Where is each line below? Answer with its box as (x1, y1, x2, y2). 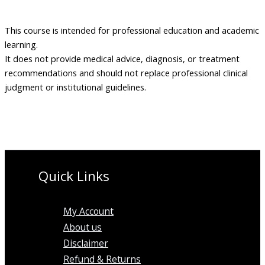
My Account (63, 205, 114, 218)
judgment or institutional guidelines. (5, 81, 146, 93)
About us (63, 221, 102, 234)
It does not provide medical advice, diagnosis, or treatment (5, 53, 240, 64)
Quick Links (35, 167, 109, 186)
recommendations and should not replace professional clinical (5, 67, 248, 79)
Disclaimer (63, 237, 108, 250)
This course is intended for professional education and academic (5, 24, 259, 36)
